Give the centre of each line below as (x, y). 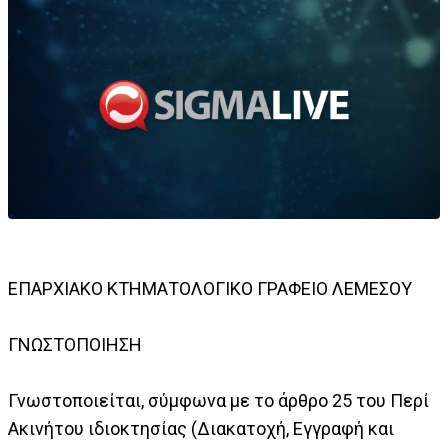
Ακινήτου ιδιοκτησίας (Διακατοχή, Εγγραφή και (201, 429)
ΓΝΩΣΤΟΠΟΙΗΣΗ (75, 345)
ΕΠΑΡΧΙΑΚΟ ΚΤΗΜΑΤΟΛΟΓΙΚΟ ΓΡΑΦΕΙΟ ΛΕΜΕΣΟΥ (210, 289)
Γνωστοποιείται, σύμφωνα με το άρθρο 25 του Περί (218, 401)
